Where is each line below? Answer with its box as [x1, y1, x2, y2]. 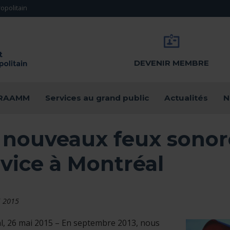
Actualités [164, 93, 208, 103]
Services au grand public [45, 93, 149, 103]
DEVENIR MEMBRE [134, 58, 209, 68]
